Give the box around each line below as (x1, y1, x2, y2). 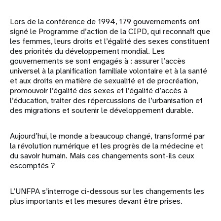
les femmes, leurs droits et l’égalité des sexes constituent (10, 36, 210, 46)
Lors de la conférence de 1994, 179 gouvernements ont (10, 16, 200, 27)
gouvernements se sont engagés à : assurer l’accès (10, 56, 185, 66)
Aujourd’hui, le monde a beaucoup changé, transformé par (10, 131, 205, 141)
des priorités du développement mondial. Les (10, 46, 165, 56)
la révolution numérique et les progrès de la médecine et (10, 141, 203, 151)
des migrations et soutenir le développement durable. (10, 105, 193, 115)
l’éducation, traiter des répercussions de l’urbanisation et (10, 95, 203, 106)
